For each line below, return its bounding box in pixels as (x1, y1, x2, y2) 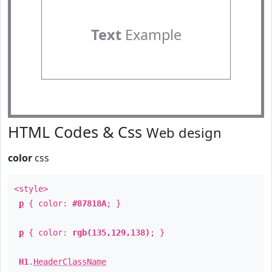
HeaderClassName (33, 257, 106, 267)
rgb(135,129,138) (72, 228, 150, 237)
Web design (146, 123, 222, 141)
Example (121, 25, 182, 44)
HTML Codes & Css (8, 121, 146, 142)
